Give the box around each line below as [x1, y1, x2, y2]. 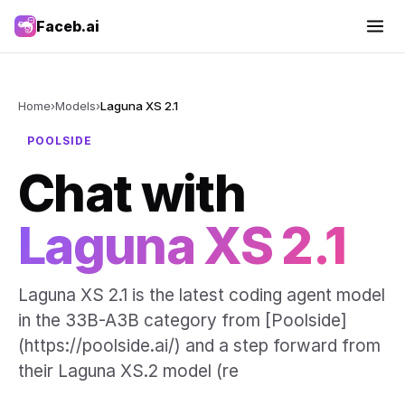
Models [55, 99, 96, 113]
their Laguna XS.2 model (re [18, 361, 239, 381]
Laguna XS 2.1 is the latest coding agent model [18, 285, 385, 306]
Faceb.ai [36, 17, 99, 35]
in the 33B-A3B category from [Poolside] [18, 310, 347, 331]
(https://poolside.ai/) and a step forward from [18, 335, 381, 356]
